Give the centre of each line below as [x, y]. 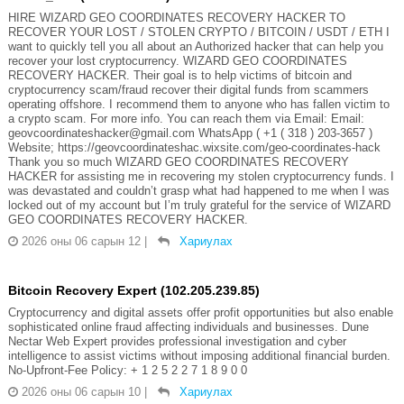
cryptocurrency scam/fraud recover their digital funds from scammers [188, 90]
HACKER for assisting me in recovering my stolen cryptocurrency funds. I [201, 177]
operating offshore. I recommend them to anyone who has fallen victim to [198, 105]
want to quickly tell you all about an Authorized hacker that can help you [195, 47]
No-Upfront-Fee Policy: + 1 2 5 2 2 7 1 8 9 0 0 [127, 371]
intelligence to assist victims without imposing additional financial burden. [199, 356]
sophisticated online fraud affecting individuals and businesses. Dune [188, 327]
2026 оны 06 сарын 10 [81, 392]
